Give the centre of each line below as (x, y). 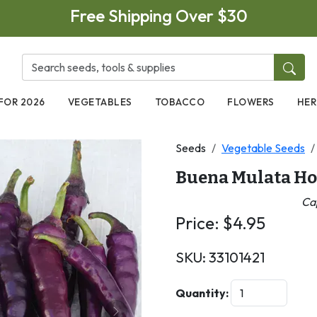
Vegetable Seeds (263, 148)
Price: (199, 223)
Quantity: (202, 293)
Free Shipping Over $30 (158, 16)
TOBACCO (180, 102)
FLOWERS (251, 102)
